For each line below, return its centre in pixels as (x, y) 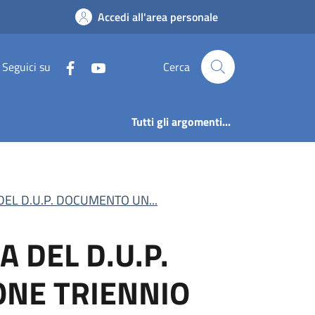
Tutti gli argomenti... (181, 122)
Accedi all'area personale (158, 17)
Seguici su (26, 66)
